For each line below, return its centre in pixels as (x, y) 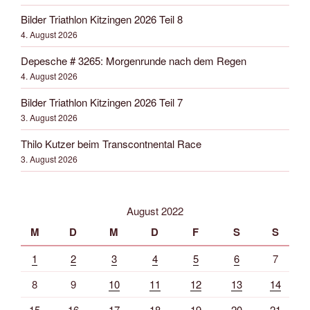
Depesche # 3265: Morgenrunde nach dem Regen (134, 60)
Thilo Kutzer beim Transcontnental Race (111, 143)
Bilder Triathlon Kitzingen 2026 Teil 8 (102, 19)
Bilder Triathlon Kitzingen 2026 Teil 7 (102, 102)
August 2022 (155, 211)
